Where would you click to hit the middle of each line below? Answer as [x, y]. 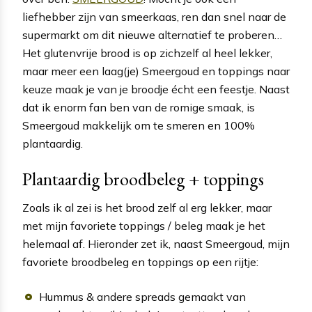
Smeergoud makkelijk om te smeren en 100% [139, 125]
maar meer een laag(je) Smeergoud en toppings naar [156, 71]
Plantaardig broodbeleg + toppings [143, 179]
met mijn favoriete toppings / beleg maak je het [144, 225]
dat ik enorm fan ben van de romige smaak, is [139, 107]
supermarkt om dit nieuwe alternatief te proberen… [152, 34]
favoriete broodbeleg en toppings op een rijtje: [140, 262]
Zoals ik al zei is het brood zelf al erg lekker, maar [147, 207]
